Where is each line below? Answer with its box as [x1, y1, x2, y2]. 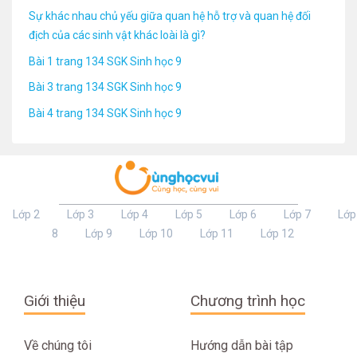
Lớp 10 [139, 226, 173, 240]
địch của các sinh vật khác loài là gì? [29, 28, 206, 41]
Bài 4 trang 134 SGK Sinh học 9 [29, 106, 182, 120]
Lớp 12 [260, 226, 294, 240]
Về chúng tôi [24, 337, 92, 353]
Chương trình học [190, 291, 305, 310]
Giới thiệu [24, 291, 85, 310]
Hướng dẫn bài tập [190, 337, 293, 353]
